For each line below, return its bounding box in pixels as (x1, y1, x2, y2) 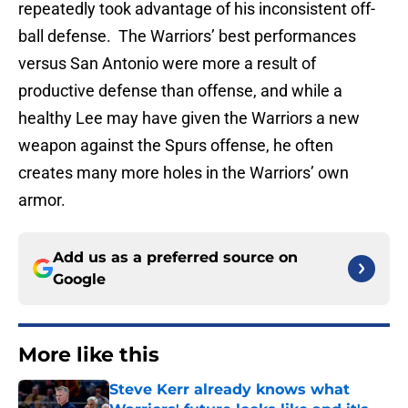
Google (53, 270, 106, 289)
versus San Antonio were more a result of (18, 54, 316, 74)
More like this (18, 342, 159, 368)
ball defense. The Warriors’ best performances (18, 26, 356, 46)
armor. (18, 190, 66, 210)
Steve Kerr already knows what (109, 381, 350, 399)
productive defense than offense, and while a (18, 81, 342, 101)
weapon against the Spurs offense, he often (18, 136, 333, 156)
